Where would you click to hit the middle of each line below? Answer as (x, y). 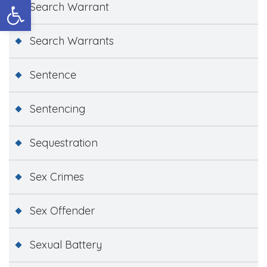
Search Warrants (72, 41)
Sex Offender (62, 210)
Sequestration (64, 142)
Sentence (53, 74)
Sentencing (58, 108)
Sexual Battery (66, 244)
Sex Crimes (57, 176)
